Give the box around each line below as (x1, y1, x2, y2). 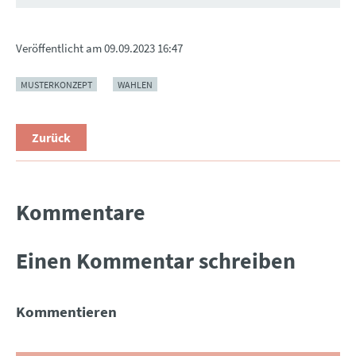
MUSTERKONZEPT (21, 78, 92, 91)
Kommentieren (16, 302, 117, 322)
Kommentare (16, 198, 145, 227)
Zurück (32, 130, 71, 146)
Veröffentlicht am (16, 41, 104, 56)
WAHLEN (118, 78, 153, 91)
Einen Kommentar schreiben (16, 246, 296, 276)
